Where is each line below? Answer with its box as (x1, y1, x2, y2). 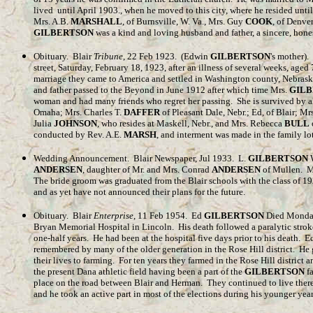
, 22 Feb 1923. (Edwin (123, 51, 210, 61)
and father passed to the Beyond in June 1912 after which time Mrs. (34, 85, 289, 95)
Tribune (94, 51, 123, 61)
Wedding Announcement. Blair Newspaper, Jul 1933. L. (34, 153, 248, 163)
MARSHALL (71, 16, 122, 27)
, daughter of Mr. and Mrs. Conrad (82, 164, 212, 175)
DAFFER (124, 107, 160, 117)
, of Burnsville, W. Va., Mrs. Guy (122, 16, 245, 27)
